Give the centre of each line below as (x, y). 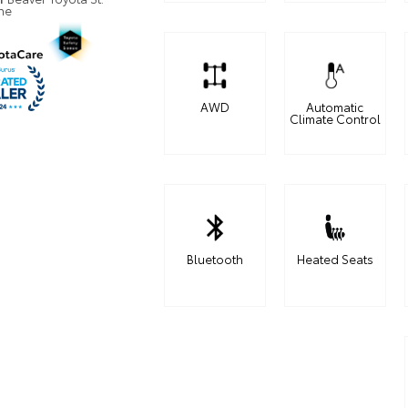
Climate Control (335, 119)
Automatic (335, 107)
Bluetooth (214, 259)
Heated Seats (335, 259)
